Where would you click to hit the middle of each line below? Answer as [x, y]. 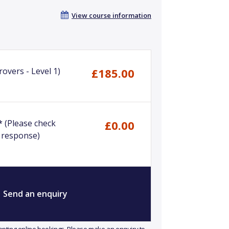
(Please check [29, 123]
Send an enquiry [34, 194]
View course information [111, 15]
